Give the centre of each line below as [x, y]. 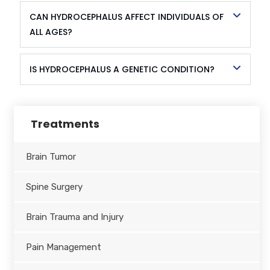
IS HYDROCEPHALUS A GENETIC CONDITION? [122, 69]
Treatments [65, 124]
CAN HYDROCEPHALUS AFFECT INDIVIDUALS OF [126, 17]
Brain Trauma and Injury [74, 217]
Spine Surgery [54, 187]
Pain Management [63, 247]
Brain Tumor [51, 156]
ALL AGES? [51, 32]
